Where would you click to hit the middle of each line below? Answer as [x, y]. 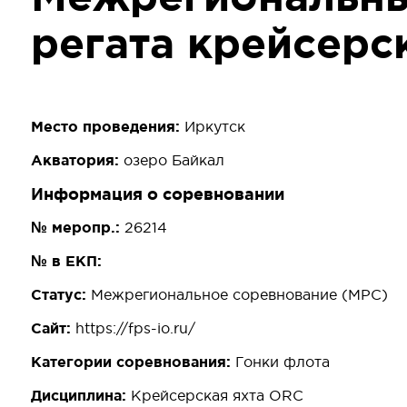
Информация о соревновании [158, 194]
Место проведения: [108, 127]
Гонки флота [283, 362]
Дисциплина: [81, 396]
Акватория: [77, 160]
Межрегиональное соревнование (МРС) [239, 295]
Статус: [61, 295]
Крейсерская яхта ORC [217, 396]
